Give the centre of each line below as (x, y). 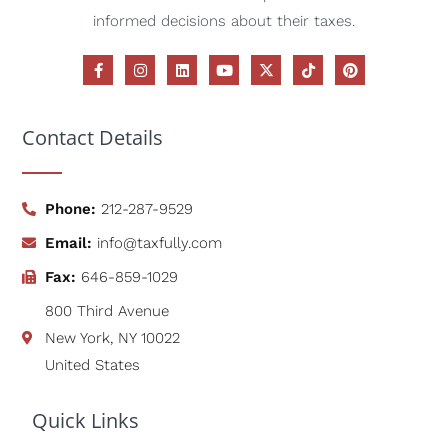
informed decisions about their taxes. (224, 21)
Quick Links (86, 420)
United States (92, 364)
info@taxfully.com (159, 242)
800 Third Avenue (106, 310)
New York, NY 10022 (112, 337)
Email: (68, 242)
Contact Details (93, 137)
